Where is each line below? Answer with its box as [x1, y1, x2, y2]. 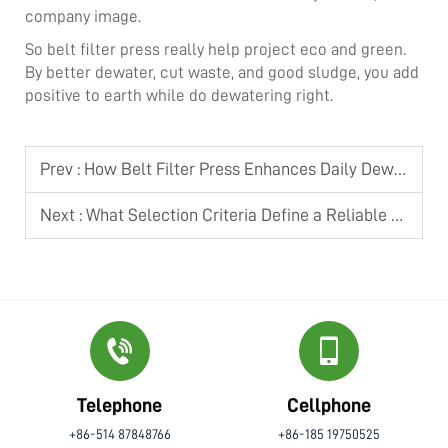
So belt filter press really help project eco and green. [25, 40, 406, 58]
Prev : [40, 159, 84, 178]
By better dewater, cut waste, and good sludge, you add [25, 63, 419, 81]
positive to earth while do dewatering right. [25, 86, 337, 104]
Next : [40, 205, 86, 224]
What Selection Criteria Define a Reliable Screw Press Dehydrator [86, 205, 391, 224]
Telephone [77, 394, 162, 415]
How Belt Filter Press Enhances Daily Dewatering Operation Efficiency [84, 159, 394, 178]
